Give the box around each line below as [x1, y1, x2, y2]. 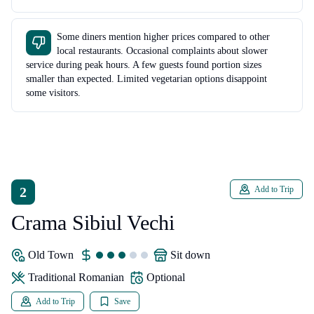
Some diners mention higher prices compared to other [57, 31, 270, 42]
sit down [177, 248, 210, 261]
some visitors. [26, 87, 81, 98]
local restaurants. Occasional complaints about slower [57, 45, 268, 56]
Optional [146, 271, 185, 283]
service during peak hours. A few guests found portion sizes [26, 59, 261, 70]
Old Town [28, 248, 74, 261]
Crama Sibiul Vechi [11, 210, 175, 234]
